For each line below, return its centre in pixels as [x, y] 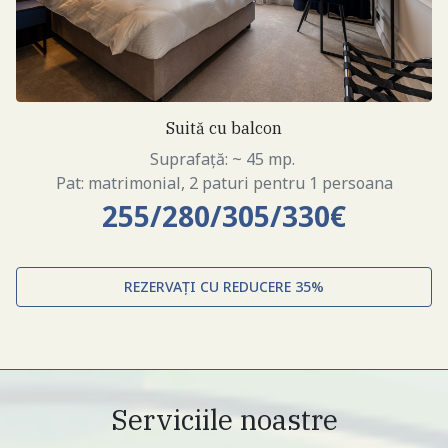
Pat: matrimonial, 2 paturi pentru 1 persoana [224, 183]
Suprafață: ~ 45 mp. [224, 159]
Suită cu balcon [224, 128]
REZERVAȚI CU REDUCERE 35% [224, 287]
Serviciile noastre [224, 420]
